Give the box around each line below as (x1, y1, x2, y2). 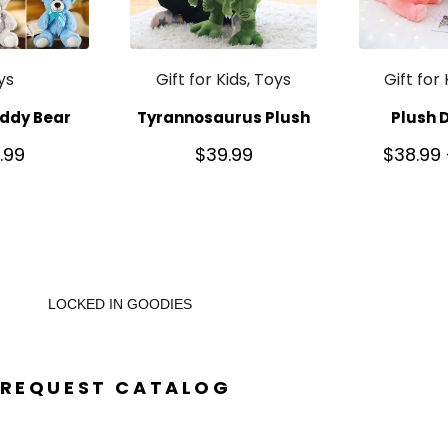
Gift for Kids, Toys (156, 68, 292, 92)
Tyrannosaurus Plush (137, 106, 311, 128)
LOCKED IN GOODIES (47, 296, 192, 312)
